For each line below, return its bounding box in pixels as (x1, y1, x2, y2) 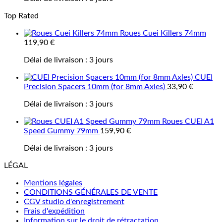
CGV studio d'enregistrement (24, 198, 124, 206)
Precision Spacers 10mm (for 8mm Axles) (24, 83, 165, 91)
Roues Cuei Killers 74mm (120, 29, 206, 37)
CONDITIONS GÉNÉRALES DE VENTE (24, 188, 158, 196)
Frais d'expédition (24, 207, 85, 215)
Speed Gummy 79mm (24, 127, 98, 135)
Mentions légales (24, 179, 82, 187)
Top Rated (4, 12, 39, 20)
